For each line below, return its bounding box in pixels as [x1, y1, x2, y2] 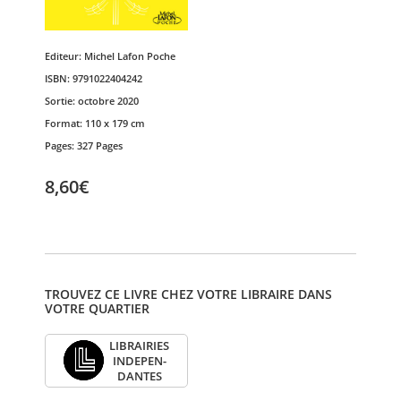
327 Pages [77, 139, 123, 153]
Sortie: [45, 94, 78, 108]
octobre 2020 [78, 94, 139, 108]
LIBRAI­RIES [109, 337, 170, 354]
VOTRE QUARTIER [45, 300, 149, 318]
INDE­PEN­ [112, 353, 166, 369]
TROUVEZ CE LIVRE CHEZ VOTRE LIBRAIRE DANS [45, 286, 332, 303]
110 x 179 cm [85, 116, 145, 131]
